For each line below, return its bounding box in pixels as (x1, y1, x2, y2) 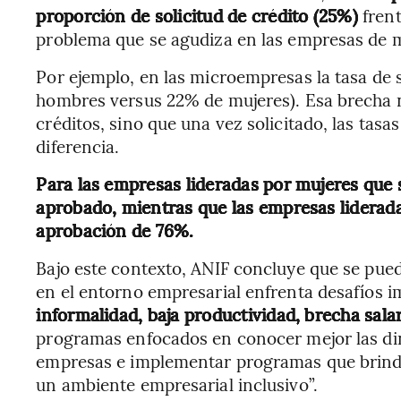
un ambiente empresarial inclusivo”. (36, 372, 318, 396)
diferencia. (36, 134, 120, 158)
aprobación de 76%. (36, 218, 194, 242)
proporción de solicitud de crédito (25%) (36, 4, 363, 27)
